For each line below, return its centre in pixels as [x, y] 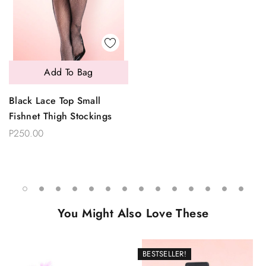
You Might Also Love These [133, 213]
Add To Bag [69, 72]
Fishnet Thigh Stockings [61, 116]
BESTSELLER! [164, 254]
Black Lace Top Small [55, 100]
